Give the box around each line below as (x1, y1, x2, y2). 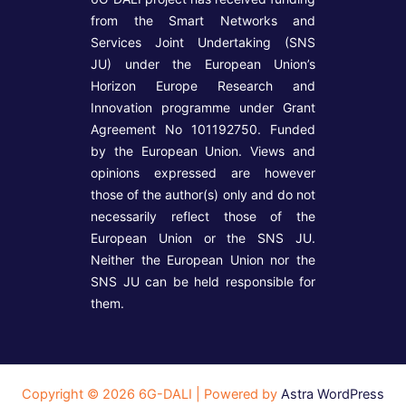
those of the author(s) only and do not (91, 187, 315, 203)
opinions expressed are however (91, 165, 315, 181)
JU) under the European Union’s (91, 56, 315, 72)
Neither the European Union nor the (91, 252, 315, 268)
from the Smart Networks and (91, 13, 315, 29)
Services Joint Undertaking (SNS (91, 34, 315, 51)
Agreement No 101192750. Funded (91, 121, 315, 138)
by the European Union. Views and (91, 143, 315, 159)
